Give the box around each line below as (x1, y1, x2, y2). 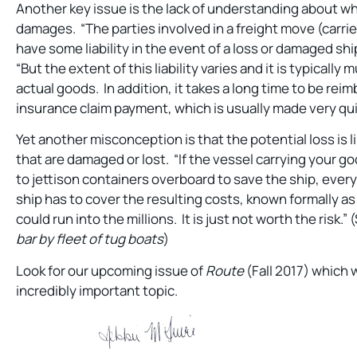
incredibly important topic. (16, 280, 178, 300)
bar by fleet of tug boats (16, 229, 163, 249)
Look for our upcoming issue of (16, 261, 206, 280)
